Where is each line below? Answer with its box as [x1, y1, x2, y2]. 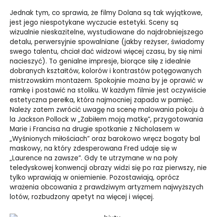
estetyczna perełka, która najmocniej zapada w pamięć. [10, 95, 194, 105]
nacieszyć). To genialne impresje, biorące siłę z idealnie [10, 57, 191, 66]
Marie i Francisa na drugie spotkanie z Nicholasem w [10, 124, 180, 134]
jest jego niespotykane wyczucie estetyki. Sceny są [10, 18, 178, 28]
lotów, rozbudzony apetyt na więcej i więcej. [10, 192, 154, 202]
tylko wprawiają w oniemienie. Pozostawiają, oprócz [10, 173, 179, 183]
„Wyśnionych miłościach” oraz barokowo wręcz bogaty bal [10, 134, 200, 144]
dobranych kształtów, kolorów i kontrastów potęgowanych [10, 66, 201, 76]
